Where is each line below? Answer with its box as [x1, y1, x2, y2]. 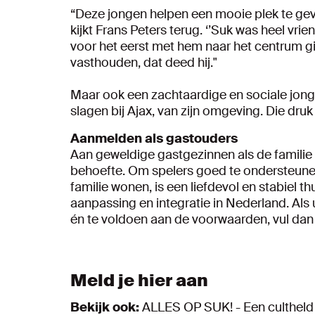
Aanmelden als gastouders [70, 129, 238, 147]
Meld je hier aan [70, 269, 208, 291]
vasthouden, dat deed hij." [70, 53, 217, 71]
